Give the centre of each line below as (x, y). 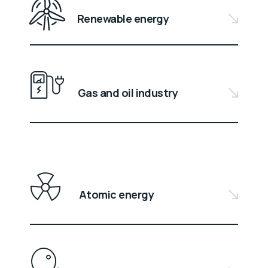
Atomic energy (116, 195)
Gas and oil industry (128, 93)
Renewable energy (123, 19)
